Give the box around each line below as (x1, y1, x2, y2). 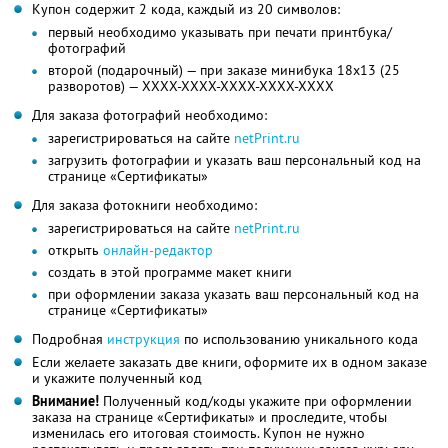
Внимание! (32, 392, 99, 411)
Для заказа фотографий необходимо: (32, 106, 267, 125)
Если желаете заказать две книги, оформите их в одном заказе (32, 353, 427, 372)
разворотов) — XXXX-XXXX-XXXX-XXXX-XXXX (48, 77, 334, 96)
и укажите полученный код (32, 369, 202, 388)
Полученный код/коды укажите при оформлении (99, 392, 412, 411)
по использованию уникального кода (180, 330, 418, 349)
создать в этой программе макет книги (48, 263, 292, 282)
